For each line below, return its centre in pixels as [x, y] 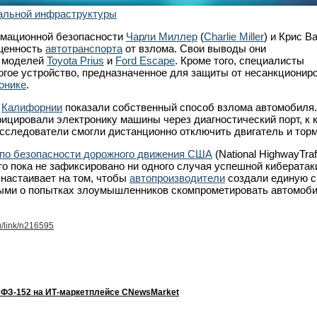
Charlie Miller [234, 36]
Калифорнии [32, 107]
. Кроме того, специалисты [240, 60]
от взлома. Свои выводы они [194, 48]
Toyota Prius [75, 60]
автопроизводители [177, 178]
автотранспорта [84, 48]
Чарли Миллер [162, 36]
